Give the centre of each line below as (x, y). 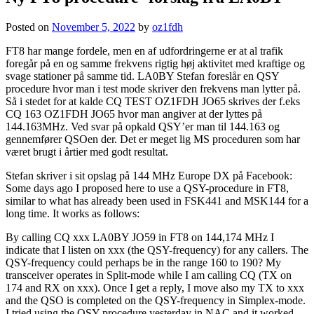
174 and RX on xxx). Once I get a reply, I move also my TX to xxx (155, 288)
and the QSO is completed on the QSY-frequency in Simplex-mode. (156, 301)
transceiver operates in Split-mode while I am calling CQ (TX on (149, 275)
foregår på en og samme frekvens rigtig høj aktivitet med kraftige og (155, 64)
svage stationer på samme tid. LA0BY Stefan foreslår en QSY (142, 76)
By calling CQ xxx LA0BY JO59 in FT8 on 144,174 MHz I (140, 238)
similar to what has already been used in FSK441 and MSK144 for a (157, 201)
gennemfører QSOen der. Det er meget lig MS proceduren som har (153, 139)
